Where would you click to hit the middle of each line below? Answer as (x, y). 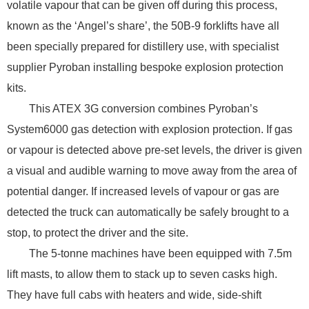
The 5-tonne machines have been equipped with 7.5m (160, 253)
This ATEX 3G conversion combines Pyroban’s (143, 108)
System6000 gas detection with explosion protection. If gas (150, 129)
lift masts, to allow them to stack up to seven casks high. (142, 274)
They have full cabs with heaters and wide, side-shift (134, 295)
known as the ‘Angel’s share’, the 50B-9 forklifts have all (143, 26)
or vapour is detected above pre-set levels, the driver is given (154, 150)
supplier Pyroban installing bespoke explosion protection (145, 67)
